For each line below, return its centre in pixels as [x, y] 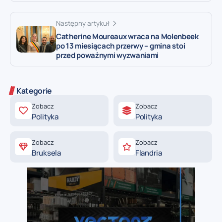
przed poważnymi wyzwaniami [108, 55]
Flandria [149, 153]
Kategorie [34, 90]
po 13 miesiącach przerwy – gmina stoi [121, 46]
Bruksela [46, 153]
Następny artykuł [83, 24]
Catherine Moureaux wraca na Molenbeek [127, 36]
